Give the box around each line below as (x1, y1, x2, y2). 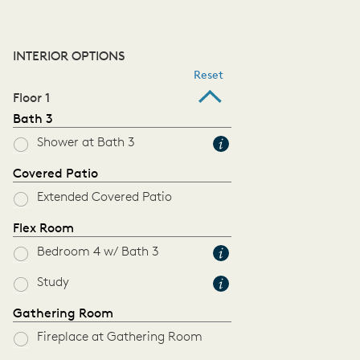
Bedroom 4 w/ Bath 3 (37, 246, 159, 259)
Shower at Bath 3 (37, 137, 135, 149)
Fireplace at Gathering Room (37, 331, 202, 344)
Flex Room (13, 223, 74, 235)
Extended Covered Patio (37, 191, 172, 204)
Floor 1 (13, 92, 50, 105)
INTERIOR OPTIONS (13, 51, 125, 63)
